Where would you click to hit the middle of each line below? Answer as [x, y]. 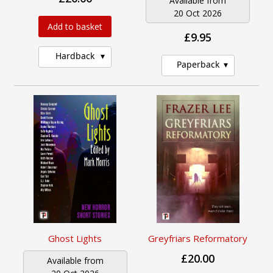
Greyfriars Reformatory [198, 239]
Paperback [198, 65]
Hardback [75, 56]
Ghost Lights [75, 239]
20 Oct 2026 [198, 13]
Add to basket [75, 27]
